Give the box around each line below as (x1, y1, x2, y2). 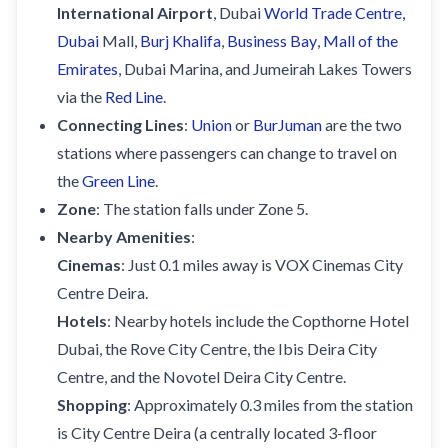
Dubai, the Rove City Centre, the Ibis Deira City (57, 338, 377, 358)
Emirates (57, 58, 118, 78)
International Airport (57, 2, 213, 22)
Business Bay (227, 30, 317, 50)
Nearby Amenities (57, 226, 191, 246)
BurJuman (253, 114, 322, 134)
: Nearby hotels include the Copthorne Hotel (107, 310, 409, 330)
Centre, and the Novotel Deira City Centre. (57, 366, 346, 386)
